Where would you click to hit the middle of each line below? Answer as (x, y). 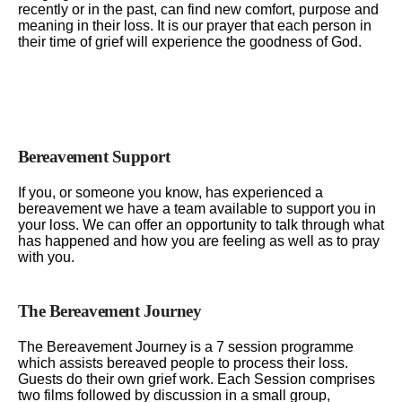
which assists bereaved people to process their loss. (183, 363)
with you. (46, 257)
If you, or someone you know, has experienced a (170, 192)
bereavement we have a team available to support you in (197, 209)
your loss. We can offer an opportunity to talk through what (201, 225)
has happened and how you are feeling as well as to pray (198, 241)
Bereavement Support (94, 157)
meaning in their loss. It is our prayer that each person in (194, 25)
